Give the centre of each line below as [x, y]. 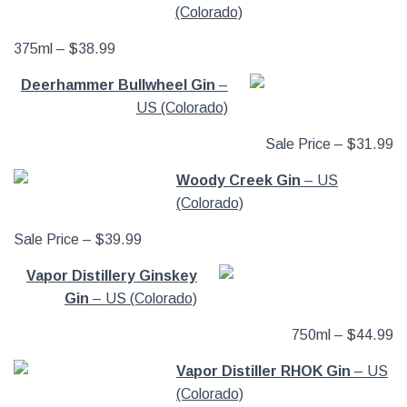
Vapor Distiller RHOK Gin [263, 371]
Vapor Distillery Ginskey [112, 276]
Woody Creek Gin [238, 180]
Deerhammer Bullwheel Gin [118, 85]
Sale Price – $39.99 [78, 239]
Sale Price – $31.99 [329, 144]
